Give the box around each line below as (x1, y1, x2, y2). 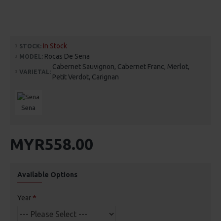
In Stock (43, 42, 67, 50)
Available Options (17, 171, 77, 179)
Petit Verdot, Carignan (52, 73, 119, 81)
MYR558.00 (10, 135, 93, 153)
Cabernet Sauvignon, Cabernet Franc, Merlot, (52, 63, 189, 71)
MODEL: (19, 53, 43, 60)
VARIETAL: (19, 69, 51, 75)
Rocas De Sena (44, 52, 90, 61)
